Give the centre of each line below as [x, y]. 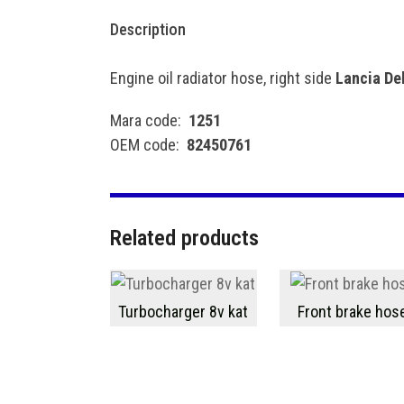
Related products [184, 238]
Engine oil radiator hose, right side [223, 78]
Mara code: [149, 120]
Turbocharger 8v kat [184, 311]
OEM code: [148, 145]
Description [148, 29]
